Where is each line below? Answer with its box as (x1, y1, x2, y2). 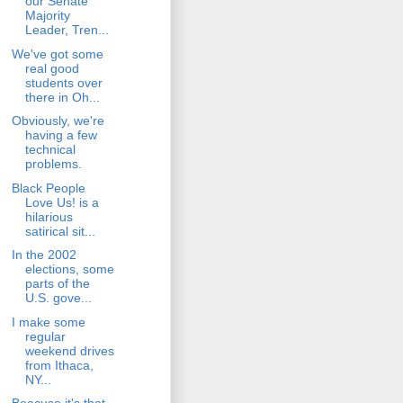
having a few (24, 128, 97, 143)
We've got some (11, 46, 103, 61)
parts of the (24, 276, 90, 291)
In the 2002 (11, 247, 76, 263)
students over (24, 75, 103, 90)
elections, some (24, 262, 114, 277)
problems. (24, 157, 82, 172)
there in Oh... (24, 89, 100, 104)
